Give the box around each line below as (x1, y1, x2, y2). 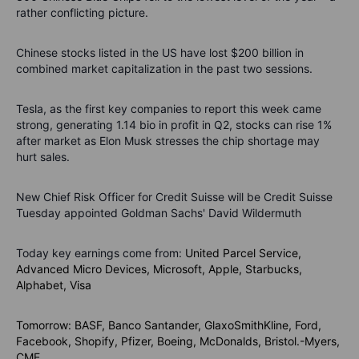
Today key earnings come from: (16, 245, 185, 260)
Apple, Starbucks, (208, 261, 305, 276)
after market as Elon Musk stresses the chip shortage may (16, 133, 320, 147)
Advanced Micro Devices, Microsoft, (16, 261, 208, 276)
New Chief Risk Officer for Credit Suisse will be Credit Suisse (16, 189, 333, 204)
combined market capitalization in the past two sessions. (16, 61, 313, 75)
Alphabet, (16, 277, 70, 292)
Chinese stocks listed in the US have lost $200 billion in (16, 45, 304, 59)
